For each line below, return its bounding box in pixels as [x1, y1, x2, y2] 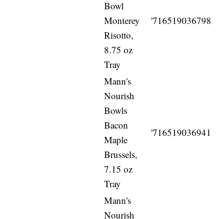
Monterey [104, 14, 140, 27]
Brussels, [104, 148, 138, 161]
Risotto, [104, 29, 134, 42]
